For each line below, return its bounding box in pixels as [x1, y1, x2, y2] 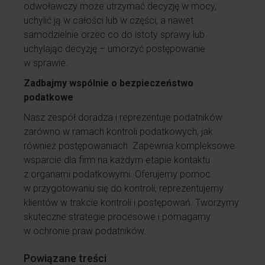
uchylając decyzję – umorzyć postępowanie [24, 43, 205, 54]
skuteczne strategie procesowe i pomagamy [24, 211, 211, 222]
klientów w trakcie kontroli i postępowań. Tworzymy [24, 197, 239, 208]
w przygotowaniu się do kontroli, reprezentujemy [24, 183, 224, 194]
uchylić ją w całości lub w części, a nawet [24, 15, 193, 26]
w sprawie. [24, 57, 68, 69]
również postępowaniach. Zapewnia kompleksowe [24, 140, 235, 151]
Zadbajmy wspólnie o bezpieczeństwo [24, 77, 193, 89]
